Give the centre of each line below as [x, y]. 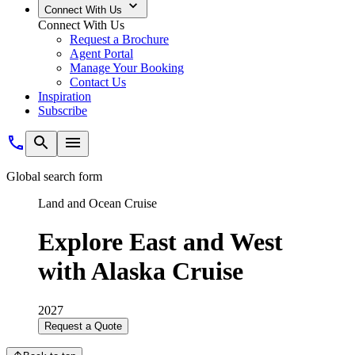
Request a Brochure [119, 39]
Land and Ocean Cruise [97, 203]
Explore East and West [160, 242]
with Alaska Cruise [141, 271]
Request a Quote [83, 326]
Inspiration [65, 96]
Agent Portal [101, 53]
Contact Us [98, 82]
